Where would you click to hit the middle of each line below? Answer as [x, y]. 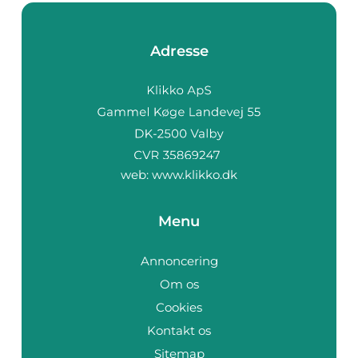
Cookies [179, 307]
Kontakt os [179, 330]
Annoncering [179, 261]
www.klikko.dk [195, 174]
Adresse [179, 52]
